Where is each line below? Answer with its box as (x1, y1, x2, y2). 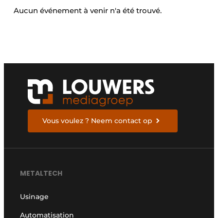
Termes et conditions (35, 6, 109, 15)
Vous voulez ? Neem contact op (42, 116, 153, 126)
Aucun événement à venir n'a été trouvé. (14, 6, 162, 16)
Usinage (20, 192, 49, 201)
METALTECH (20, 168, 63, 178)
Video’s (35, 23, 60, 32)
